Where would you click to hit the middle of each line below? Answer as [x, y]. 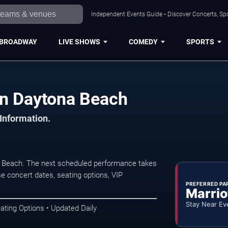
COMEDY [143, 41]
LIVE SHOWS [79, 41]
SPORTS [200, 41]
